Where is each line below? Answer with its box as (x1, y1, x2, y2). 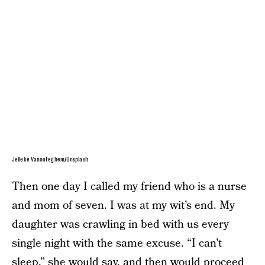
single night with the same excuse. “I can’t (12, 235, 222, 251)
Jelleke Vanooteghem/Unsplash (12, 156, 88, 163)
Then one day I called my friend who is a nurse (12, 179, 247, 195)
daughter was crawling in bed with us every (12, 216, 229, 232)
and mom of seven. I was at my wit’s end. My (12, 198, 235, 214)
